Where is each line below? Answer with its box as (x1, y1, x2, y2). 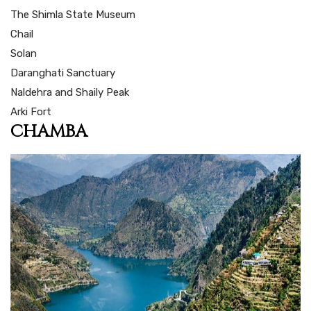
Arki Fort (10, 105, 51, 118)
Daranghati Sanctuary (10, 66, 115, 79)
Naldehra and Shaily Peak (10, 85, 129, 99)
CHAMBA (10, 119, 87, 143)
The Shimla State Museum (10, 8, 135, 21)
